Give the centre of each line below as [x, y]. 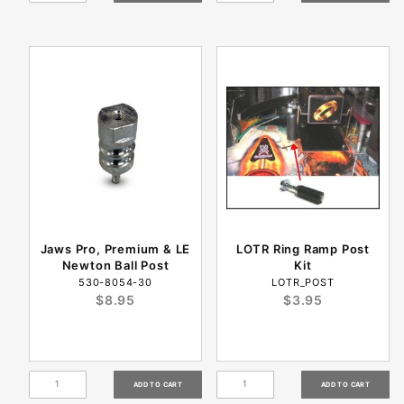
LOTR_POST [303, 282]
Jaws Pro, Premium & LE [115, 248]
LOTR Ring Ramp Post [303, 248]
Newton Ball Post [115, 265]
